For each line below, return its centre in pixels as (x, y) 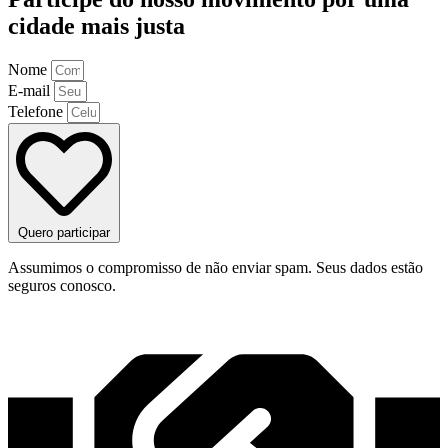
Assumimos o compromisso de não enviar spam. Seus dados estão (215, 267)
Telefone (37, 111)
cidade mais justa (96, 25)
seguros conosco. (62, 285)
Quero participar (64, 232)
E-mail (31, 90)
